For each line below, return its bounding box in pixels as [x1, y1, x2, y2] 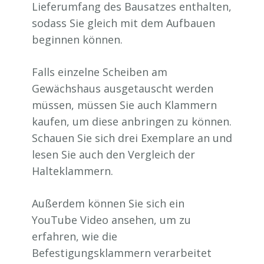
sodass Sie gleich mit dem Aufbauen [32, 16, 215, 30]
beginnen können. [32, 32, 123, 47]
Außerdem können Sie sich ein [32, 196, 184, 210]
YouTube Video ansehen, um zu [32, 213, 191, 227]
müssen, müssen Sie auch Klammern [32, 98, 217, 112]
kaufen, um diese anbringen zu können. [32, 114, 232, 128]
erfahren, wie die [32, 229, 117, 243]
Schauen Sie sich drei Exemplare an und [32, 131, 232, 145]
